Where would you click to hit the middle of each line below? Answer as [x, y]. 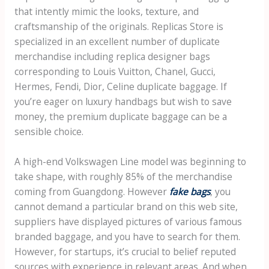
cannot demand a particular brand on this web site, [126, 206]
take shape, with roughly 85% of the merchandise [123, 176]
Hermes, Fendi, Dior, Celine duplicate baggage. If [120, 86]
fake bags [189, 191]
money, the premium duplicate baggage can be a [120, 116]
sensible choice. [49, 131]
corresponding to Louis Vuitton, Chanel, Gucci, [115, 71]
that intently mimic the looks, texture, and [106, 11]
